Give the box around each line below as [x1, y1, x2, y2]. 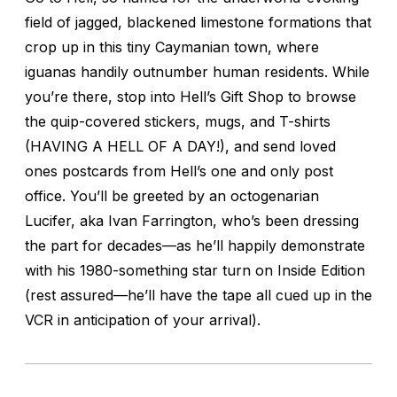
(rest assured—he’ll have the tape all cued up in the [25, 285, 372, 304]
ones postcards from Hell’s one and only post [25, 161, 333, 180]
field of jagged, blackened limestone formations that [25, 12, 371, 31]
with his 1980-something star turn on [25, 261, 277, 279]
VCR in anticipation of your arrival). [25, 310, 261, 329]
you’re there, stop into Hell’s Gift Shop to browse [25, 87, 356, 105]
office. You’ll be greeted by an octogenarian [25, 186, 319, 205]
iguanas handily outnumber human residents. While [25, 62, 370, 81]
